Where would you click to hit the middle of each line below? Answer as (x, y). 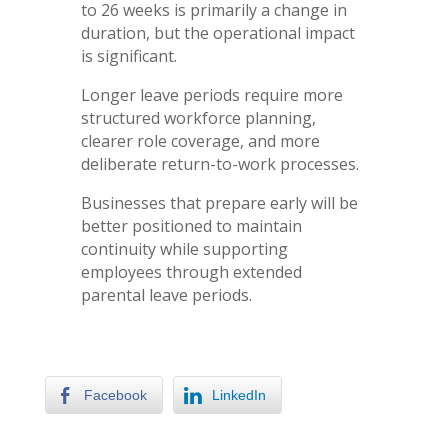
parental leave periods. (166, 294)
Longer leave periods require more (211, 94)
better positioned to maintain (191, 225)
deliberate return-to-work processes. (219, 163)
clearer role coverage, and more (200, 140)
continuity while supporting (184, 248)
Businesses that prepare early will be (219, 202)
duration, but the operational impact (217, 32)
